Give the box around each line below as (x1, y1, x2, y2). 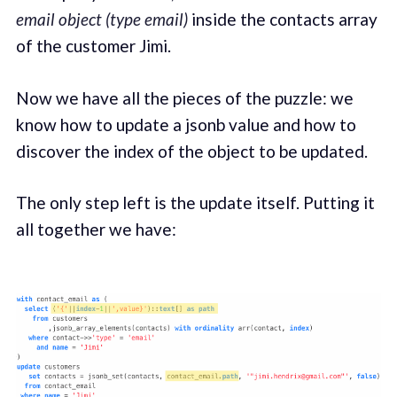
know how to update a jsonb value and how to (15, 113, 356, 135)
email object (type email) (15, 9, 188, 30)
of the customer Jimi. (15, 35, 171, 57)
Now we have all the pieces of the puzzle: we (15, 87, 354, 108)
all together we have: (15, 219, 176, 240)
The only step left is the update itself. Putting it (15, 192, 375, 214)
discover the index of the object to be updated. (15, 140, 368, 161)
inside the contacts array (187, 9, 378, 30)
